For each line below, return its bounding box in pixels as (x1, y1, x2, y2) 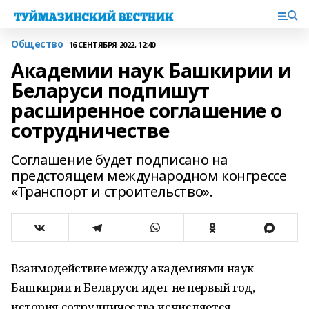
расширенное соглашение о (11, 97, 282, 123)
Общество (11, 37, 63, 50)
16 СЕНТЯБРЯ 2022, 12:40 (68, 39, 155, 50)
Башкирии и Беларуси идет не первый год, (11, 279, 255, 295)
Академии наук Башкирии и (11, 57, 292, 83)
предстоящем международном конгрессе (11, 166, 287, 185)
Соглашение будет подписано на (11, 150, 228, 169)
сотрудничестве (11, 117, 170, 143)
